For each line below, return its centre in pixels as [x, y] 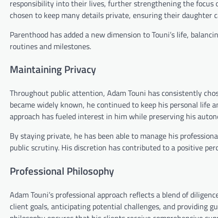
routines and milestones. [50, 46]
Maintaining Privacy [53, 69]
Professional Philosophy [62, 171]
